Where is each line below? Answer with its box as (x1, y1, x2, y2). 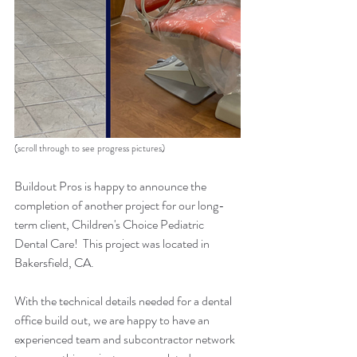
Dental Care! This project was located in (14, 234, 212, 253)
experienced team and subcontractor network (14, 330, 237, 348)
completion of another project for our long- (14, 196, 225, 214)
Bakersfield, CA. (14, 253, 99, 272)
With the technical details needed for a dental (14, 292, 234, 310)
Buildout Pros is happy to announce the (14, 177, 209, 195)
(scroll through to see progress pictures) (14, 141, 165, 155)
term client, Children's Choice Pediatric (14, 215, 206, 233)
